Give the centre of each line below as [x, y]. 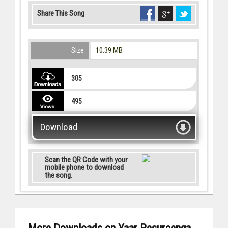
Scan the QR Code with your [86, 160]
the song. [59, 175]
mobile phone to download [84, 168]
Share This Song [61, 13]
